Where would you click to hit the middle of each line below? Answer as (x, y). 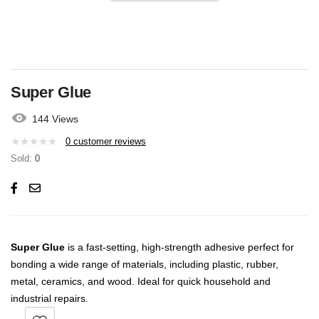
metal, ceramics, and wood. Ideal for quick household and (141, 282)
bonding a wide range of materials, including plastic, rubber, (145, 265)
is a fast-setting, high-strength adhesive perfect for (179, 247)
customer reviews (108, 142)
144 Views (55, 119)
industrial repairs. (49, 299)
